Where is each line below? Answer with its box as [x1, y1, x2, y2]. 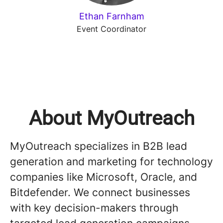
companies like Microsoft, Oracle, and [10, 171, 197, 183]
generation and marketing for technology [10, 155, 213, 168]
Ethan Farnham [79, 11, 144, 21]
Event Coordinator [77, 24, 146, 34]
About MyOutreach [28, 107, 195, 130]
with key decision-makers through [10, 202, 178, 214]
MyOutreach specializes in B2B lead [10, 140, 187, 152]
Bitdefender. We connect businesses [10, 186, 190, 199]
